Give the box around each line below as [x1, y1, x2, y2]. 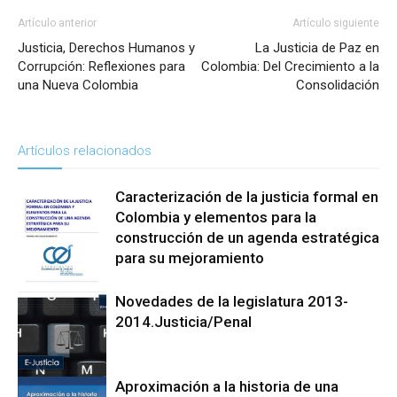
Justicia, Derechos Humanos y [18, 40, 195, 57]
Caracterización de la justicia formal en [115, 188, 378, 206]
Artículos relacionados [18, 143, 152, 160]
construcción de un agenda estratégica [115, 229, 379, 247]
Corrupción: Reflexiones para [18, 58, 185, 75]
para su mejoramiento [115, 249, 264, 268]
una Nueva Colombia [18, 77, 138, 94]
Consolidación [296, 77, 379, 94]
